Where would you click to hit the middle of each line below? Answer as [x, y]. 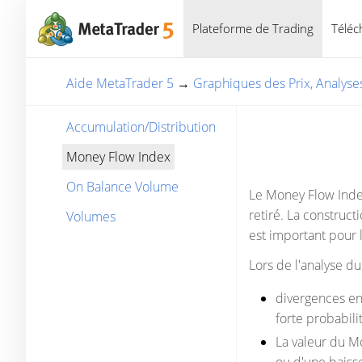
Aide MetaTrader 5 [120, 83]
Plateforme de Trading [253, 28]
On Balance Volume [122, 187]
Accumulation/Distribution [141, 127]
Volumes [91, 217]
